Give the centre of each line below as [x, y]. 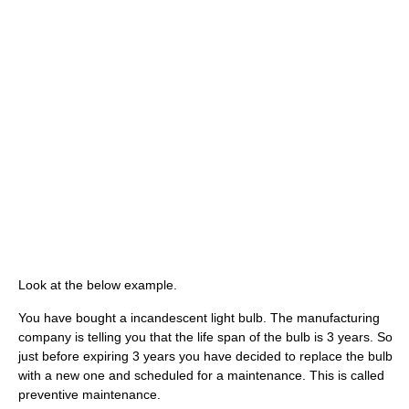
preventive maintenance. [89, 395]
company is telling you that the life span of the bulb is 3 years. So [205, 337]
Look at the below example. [98, 285]
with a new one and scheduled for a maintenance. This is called [201, 376]
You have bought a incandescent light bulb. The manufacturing [199, 318]
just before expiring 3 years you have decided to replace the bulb [205, 357]
